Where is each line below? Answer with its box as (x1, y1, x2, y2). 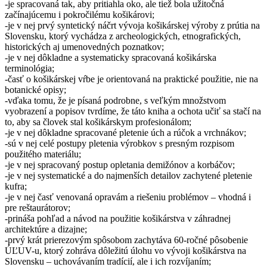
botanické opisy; (5, 85, 66, 95)
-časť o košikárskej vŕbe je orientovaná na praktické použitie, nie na (5, 74, 258, 85)
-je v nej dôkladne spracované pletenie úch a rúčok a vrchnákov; (5, 128, 246, 138)
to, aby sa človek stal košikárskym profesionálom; (5, 117, 191, 128)
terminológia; (5, 63, 54, 74)
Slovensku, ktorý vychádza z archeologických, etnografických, (5, 31, 241, 42)
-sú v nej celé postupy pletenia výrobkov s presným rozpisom (5, 138, 234, 149)
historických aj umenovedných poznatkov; (5, 42, 164, 52)
